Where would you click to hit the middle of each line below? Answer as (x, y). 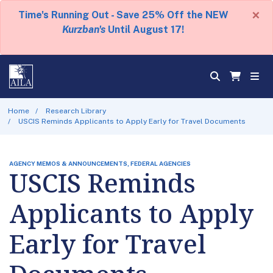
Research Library (76, 111)
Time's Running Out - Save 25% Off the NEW (123, 15)
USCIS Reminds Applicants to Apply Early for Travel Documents (132, 121)
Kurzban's (84, 30)
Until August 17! (145, 30)
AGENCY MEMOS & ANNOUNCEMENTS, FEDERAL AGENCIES (100, 163)
